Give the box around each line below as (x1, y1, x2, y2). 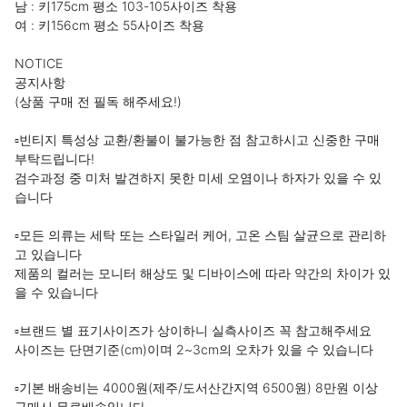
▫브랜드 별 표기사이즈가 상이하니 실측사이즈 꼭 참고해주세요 (15, 323, 372, 338)
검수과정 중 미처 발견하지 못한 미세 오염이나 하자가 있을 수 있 (15, 170, 382, 185)
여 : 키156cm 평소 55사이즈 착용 (15, 17, 204, 33)
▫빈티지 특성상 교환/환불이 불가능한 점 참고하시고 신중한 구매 (15, 132, 380, 147)
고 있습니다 (15, 246, 82, 262)
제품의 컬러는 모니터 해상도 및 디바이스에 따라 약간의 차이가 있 (15, 265, 391, 281)
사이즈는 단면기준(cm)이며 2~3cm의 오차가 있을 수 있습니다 (15, 342, 373, 357)
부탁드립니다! (15, 151, 94, 166)
